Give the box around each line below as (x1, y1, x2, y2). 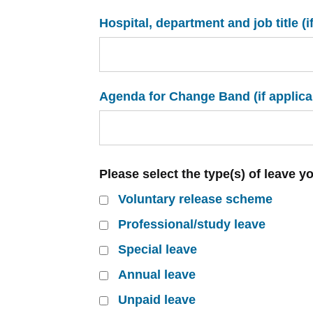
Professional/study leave (118, 217, 265, 231)
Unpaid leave (118, 293, 196, 307)
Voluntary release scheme (118, 192, 272, 206)
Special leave (118, 242, 197, 256)
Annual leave (118, 268, 196, 282)
